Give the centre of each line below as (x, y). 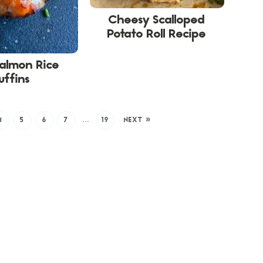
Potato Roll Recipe (157, 36)
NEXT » (137, 120)
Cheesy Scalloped (157, 21)
